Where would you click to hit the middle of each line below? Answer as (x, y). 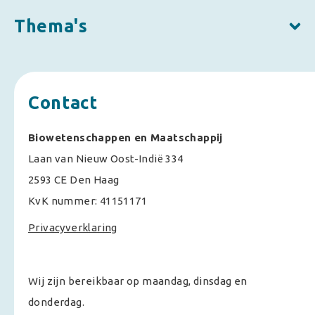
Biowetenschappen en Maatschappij (126, 137)
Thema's (51, 26)
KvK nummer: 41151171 (88, 201)
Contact (63, 103)
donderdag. (57, 302)
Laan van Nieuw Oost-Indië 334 (106, 159)
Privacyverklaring (73, 227)
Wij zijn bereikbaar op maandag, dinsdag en (138, 281)
